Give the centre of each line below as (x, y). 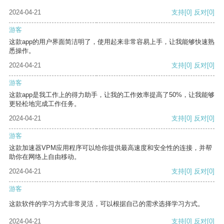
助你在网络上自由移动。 (45, 157)
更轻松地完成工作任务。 (45, 104)
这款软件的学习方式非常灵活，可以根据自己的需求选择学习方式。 (106, 204)
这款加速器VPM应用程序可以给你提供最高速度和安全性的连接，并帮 (110, 148)
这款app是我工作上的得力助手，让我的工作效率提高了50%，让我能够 (112, 95)
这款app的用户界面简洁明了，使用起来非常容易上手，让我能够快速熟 (112, 42)
